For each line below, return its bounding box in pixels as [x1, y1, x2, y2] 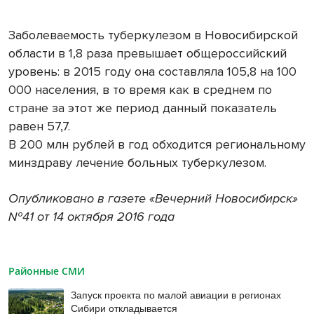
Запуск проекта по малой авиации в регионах [71, 287, 282, 302]
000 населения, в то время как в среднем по [8, 82, 272, 98]
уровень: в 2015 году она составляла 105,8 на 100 [8, 64, 296, 80]
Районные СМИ [8, 264, 85, 278]
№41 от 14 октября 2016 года [8, 209, 175, 225]
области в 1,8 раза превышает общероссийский [8, 46, 287, 62]
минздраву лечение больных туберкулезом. [8, 155, 266, 171]
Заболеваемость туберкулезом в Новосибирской [8, 27, 298, 43]
